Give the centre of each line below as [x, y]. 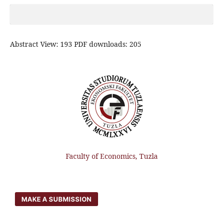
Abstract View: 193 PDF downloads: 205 [75, 44]
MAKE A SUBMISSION [57, 199]
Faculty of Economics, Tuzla [111, 156]
